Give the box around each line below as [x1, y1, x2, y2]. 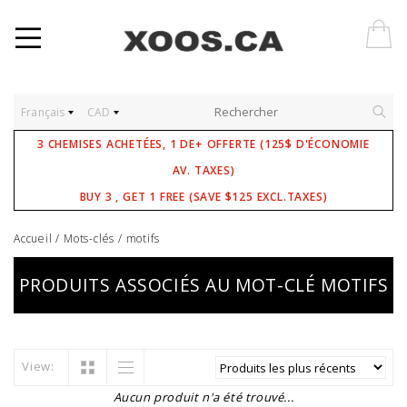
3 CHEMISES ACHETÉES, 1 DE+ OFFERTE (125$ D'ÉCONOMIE [37, 136, 370, 152]
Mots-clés [64, 231, 115, 246]
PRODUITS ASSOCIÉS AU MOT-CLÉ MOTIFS [18, 273, 389, 297]
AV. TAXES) [172, 163, 235, 178]
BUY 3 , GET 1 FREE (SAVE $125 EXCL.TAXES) [79, 189, 328, 204]
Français [21, 104, 68, 120]
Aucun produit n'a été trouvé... [113, 389, 294, 405]
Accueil [14, 231, 53, 246]
